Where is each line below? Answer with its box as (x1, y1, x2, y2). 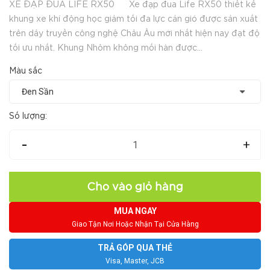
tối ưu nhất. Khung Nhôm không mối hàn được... (9, 45, 202, 52)
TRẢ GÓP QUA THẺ (98, 243, 172, 253)
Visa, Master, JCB (105, 257, 165, 266)
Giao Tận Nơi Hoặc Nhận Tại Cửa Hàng (71, 220, 199, 229)
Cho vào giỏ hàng (87, 183, 183, 193)
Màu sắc (9, 67, 42, 75)
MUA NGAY (113, 206, 157, 216)
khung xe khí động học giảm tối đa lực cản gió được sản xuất (9, 16, 258, 24)
